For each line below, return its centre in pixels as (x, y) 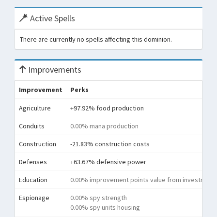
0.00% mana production (104, 126)
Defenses (33, 162)
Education (33, 180)
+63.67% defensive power (108, 162)
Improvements (54, 70)
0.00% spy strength (99, 198)
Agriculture (35, 108)
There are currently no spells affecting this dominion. (96, 39)
